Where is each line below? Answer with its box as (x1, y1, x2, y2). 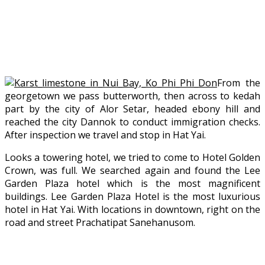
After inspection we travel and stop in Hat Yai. (5, 128, 206, 141)
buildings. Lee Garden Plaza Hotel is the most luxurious (5, 189, 260, 203)
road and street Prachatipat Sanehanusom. (5, 215, 195, 229)
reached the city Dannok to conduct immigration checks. (5, 115, 260, 128)
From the (217, 76, 260, 89)
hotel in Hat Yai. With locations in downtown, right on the (5, 202, 260, 216)
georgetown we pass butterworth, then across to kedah (5, 89, 260, 102)
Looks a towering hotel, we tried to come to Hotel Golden (5, 150, 260, 164)
